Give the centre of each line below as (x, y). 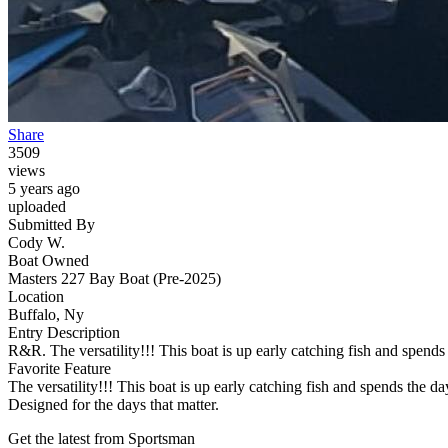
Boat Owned (48, 261)
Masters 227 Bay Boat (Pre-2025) (114, 279)
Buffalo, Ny (46, 315)
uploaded (37, 207)
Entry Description (64, 333)
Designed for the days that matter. (113, 405)
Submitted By (51, 225)
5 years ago (44, 189)
